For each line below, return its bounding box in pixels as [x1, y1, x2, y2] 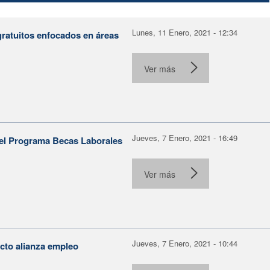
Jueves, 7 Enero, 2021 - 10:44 [132, 237, 237, 249]
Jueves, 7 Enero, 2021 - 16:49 [132, 131, 237, 143]
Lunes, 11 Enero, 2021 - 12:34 [132, 26, 237, 38]
